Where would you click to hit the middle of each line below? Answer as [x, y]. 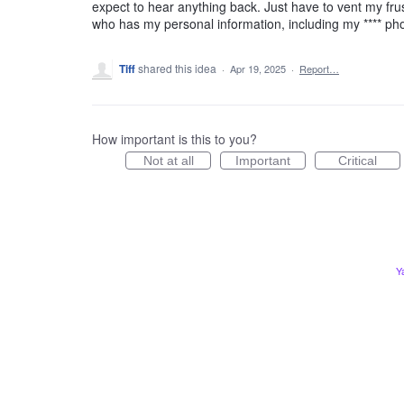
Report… [319, 69]
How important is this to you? [174, 139]
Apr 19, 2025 [258, 69]
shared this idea [179, 68]
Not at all [168, 161]
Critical [358, 161]
